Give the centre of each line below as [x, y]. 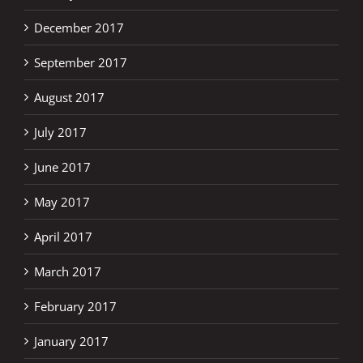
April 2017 [63, 236]
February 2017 [75, 306]
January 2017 [71, 341]
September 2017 [81, 62]
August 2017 [69, 97]
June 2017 [62, 167]
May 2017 [62, 201]
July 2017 [60, 132]
